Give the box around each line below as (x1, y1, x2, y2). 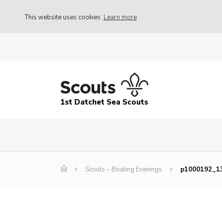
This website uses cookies (25, 12, 102, 22)
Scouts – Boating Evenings (85, 165, 162, 174)
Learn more (103, 12, 137, 22)
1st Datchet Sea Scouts (60, 97, 148, 108)
